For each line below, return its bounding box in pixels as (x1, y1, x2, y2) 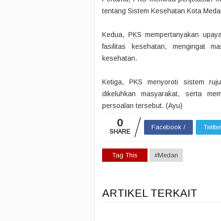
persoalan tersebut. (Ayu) (102, 102, 183, 110)
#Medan (154, 151, 178, 159)
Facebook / (151, 123, 185, 131)
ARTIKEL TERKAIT (102, 187, 197, 199)
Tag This (112, 151, 138, 159)
